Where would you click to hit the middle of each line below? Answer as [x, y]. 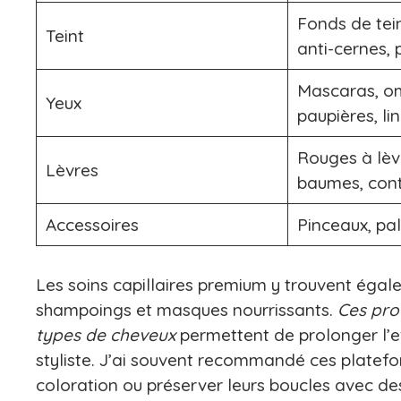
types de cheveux [106, 334]
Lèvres [72, 170]
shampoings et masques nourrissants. [187, 309]
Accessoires [92, 225]
